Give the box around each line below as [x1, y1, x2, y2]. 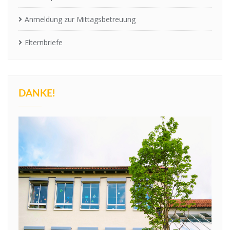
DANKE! [18, 89, 55, 99]
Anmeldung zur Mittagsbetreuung [25, 14, 136, 24]
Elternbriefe [25, 37, 63, 47]
